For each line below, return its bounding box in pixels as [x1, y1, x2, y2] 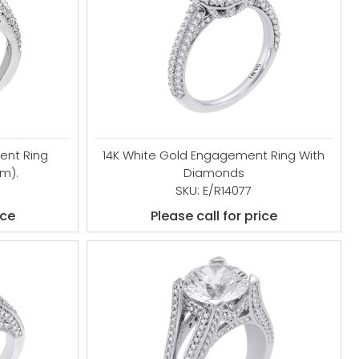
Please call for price [150, 207, 277, 225]
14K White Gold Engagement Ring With [103, 147, 325, 163]
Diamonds [183, 164, 244, 181]
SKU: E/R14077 [175, 182, 252, 199]
